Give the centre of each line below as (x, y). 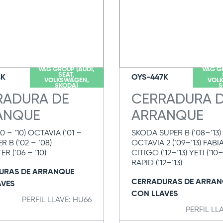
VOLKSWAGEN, (66, 80)
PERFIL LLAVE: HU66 (57, 200)
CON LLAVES (155, 194)
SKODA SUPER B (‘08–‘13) (176, 133)
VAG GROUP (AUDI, (67, 69)
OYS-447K (150, 78)
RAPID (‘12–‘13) (157, 163)
